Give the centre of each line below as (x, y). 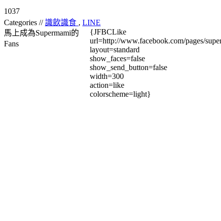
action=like (107, 85)
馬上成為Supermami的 (41, 33)
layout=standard (115, 50)
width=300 (107, 76)
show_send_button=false (129, 68)
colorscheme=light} (120, 94)
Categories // (24, 23)
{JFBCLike (108, 32)
